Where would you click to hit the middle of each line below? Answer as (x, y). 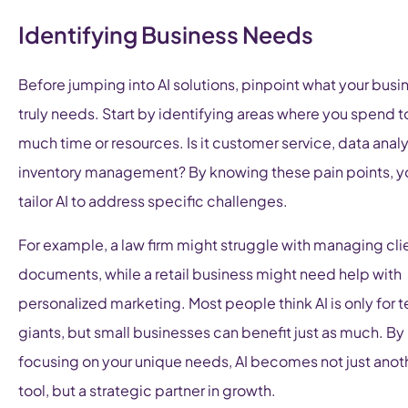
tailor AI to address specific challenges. (153, 201)
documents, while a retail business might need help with (210, 274)
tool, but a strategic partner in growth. (147, 391)
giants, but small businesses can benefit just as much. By (211, 332)
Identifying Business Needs (166, 35)
